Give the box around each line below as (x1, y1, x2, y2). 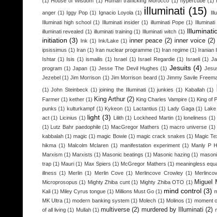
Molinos (166, 198, 185, 204)
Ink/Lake (98, 38, 119, 44)
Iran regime (161, 47, 188, 53)
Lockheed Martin (134, 115, 173, 121)
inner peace (129, 37, 162, 45)
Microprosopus (42, 179, 77, 186)
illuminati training (93, 29, 132, 35)
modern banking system (72, 198, 129, 204)
